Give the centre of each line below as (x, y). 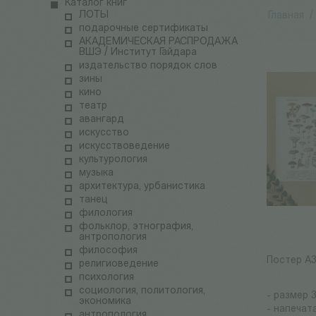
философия (108, 251)
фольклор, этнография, (136, 227)
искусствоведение (124, 147)
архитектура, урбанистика (142, 187)
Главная (286, 16)
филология (106, 214)
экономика (105, 302)
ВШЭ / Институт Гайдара (138, 53)
